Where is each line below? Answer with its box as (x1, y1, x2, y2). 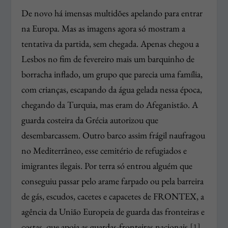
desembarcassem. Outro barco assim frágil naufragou (21, 129, 206, 141)
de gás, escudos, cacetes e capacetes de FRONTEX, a (21, 190, 205, 202)
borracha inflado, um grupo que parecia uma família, (21, 68, 203, 80)
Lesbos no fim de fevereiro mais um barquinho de (21, 52, 195, 65)
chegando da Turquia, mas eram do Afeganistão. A (21, 98, 198, 110)
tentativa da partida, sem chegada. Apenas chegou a (21, 37, 199, 49)
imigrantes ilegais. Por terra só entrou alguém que (21, 159, 193, 172)
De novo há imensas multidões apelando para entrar (21, 7, 203, 19)
